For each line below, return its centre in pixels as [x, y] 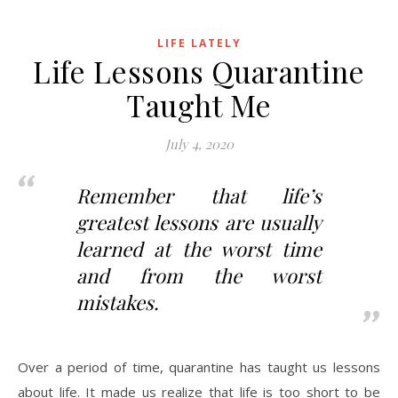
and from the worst [199, 275]
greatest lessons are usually [199, 222]
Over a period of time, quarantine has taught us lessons [199, 367]
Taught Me [199, 105]
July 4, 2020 [199, 144]
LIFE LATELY [199, 43]
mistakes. [118, 302]
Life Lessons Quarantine [199, 71]
